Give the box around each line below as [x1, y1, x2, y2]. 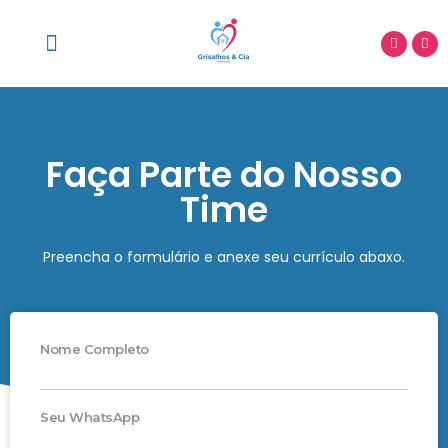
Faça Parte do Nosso [46, 150, 402, 199]
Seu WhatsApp [40, 409, 139, 426]
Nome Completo [40, 341, 149, 358]
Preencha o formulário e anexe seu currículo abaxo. [43, 247, 405, 267]
